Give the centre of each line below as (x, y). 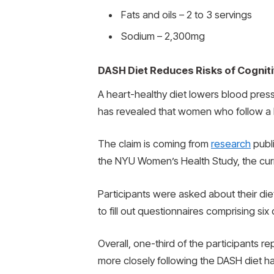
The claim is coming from (154, 144)
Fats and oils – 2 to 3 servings (187, 15)
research (231, 144)
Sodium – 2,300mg (163, 36)
